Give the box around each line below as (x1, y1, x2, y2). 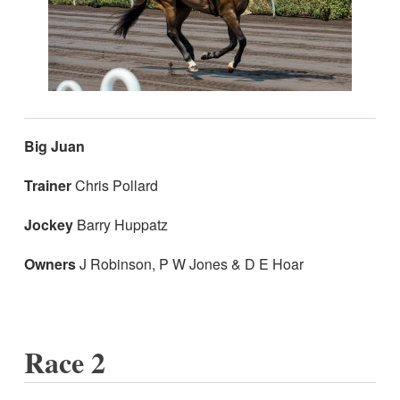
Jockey (23, 213, 73, 235)
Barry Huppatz (72, 213, 168, 235)
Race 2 (23, 340, 115, 383)
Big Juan (23, 135, 85, 156)
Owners (23, 253, 76, 274)
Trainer (23, 174, 71, 196)
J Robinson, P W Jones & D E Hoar (75, 253, 304, 274)
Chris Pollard (71, 174, 158, 196)
